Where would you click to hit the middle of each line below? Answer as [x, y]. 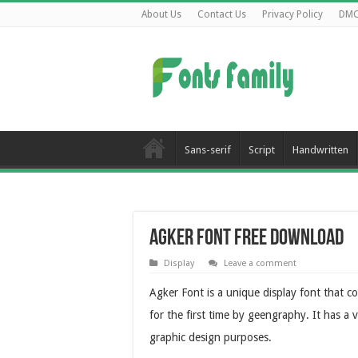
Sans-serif [208, 150]
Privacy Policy [292, 14]
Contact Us [222, 14]
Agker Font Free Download [247, 239]
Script [262, 150]
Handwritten [320, 150]
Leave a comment [260, 263]
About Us [161, 14]
